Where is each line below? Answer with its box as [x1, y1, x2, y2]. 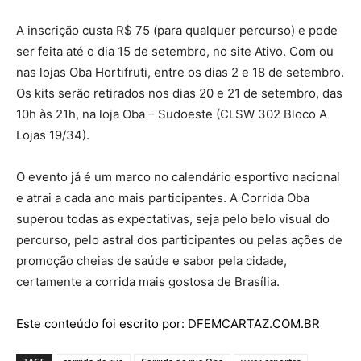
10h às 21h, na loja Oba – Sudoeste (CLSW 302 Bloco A [16, 106, 327, 122]
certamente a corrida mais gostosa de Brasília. [16, 274, 280, 289]
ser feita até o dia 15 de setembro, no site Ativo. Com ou [16, 44, 334, 59]
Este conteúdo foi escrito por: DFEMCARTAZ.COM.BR [16, 316, 320, 331]
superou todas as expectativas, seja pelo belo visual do [16, 211, 330, 226]
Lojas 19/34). [16, 127, 89, 143]
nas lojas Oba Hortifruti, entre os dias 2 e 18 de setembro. [16, 64, 344, 80]
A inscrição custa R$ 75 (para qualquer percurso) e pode [16, 23, 338, 38]
